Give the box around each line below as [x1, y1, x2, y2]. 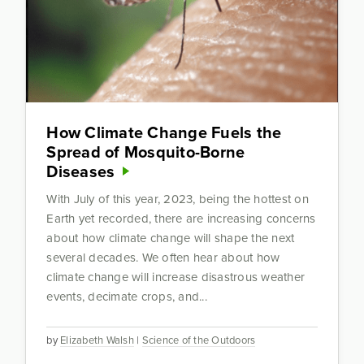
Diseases [46, 159, 115, 184]
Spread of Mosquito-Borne [46, 140, 245, 164]
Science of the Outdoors [141, 332, 256, 348]
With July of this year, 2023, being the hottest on [46, 190, 309, 208]
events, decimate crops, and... [46, 288, 207, 305]
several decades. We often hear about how [46, 249, 280, 266]
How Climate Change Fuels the [46, 120, 282, 145]
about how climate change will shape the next [46, 229, 295, 247]
